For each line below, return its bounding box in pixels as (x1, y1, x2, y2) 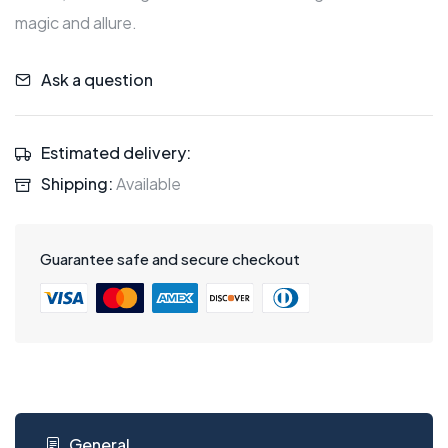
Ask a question (41, 68, 153, 90)
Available (113, 173, 181, 195)
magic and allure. (15, 12, 137, 34)
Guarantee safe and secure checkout (40, 249, 300, 269)
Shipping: (41, 173, 113, 195)
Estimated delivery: (41, 141, 191, 163)
